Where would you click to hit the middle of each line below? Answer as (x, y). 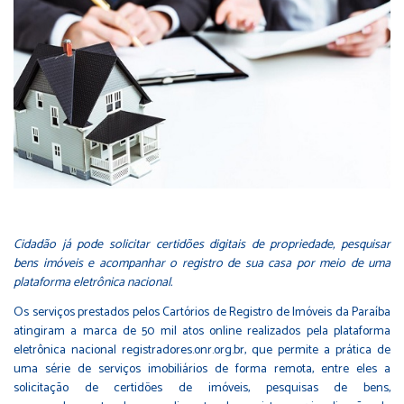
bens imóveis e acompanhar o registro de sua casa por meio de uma (202, 264)
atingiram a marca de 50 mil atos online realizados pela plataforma (202, 332)
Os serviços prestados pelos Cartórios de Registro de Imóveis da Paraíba (202, 313)
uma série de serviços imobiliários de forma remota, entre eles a (202, 370)
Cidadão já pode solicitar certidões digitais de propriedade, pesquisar (202, 245)
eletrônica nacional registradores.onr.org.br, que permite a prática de (202, 351)
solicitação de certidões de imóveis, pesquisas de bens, (202, 389)
